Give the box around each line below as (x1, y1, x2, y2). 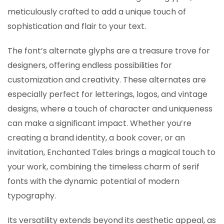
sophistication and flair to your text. (7, 20, 146, 32)
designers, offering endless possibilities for (7, 59, 172, 71)
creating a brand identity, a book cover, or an (7, 131, 185, 143)
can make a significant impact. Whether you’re (7, 117, 191, 129)
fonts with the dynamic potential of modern (7, 175, 179, 187)
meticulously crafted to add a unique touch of (7, 5, 186, 17)
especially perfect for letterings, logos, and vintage (7, 88, 207, 100)
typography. (7, 189, 56, 201)
